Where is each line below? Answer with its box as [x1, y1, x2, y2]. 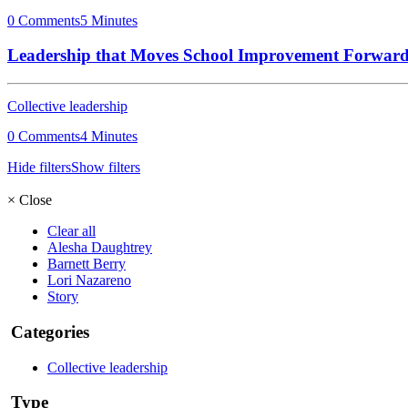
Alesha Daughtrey [47, 240, 152, 256]
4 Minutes [80, 128, 138, 145]
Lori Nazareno [47, 272, 131, 289]
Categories [11, 321, 89, 342]
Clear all [47, 223, 96, 240]
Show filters [71, 159, 140, 176]
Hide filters [7, 159, 71, 176]
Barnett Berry [47, 256, 126, 272]
